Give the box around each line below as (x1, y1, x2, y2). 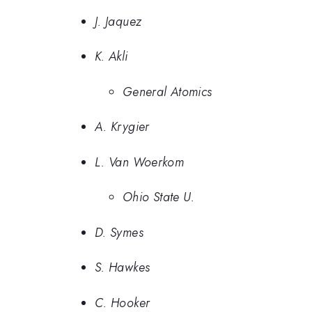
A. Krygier (95, 118, 150, 136)
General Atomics (123, 82, 212, 101)
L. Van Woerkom (95, 153, 185, 171)
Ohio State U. (123, 188, 195, 207)
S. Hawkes (95, 258, 150, 277)
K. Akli (95, 47, 128, 66)
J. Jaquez (95, 12, 142, 31)
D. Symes (95, 223, 143, 242)
